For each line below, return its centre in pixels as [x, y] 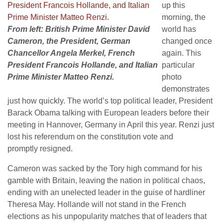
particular [178, 65]
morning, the [184, 17]
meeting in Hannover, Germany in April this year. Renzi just [111, 125]
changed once [187, 41]
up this [173, 5]
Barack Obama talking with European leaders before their [108, 113]
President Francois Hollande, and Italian [83, 65]
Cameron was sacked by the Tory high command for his [105, 168]
